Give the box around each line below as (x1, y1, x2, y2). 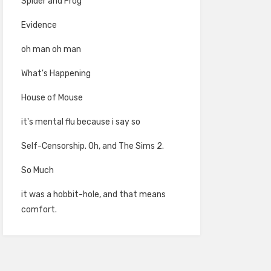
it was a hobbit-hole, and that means (21, 189, 166, 200)
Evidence (21, 20, 57, 30)
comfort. (21, 204, 57, 215)
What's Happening (21, 68, 91, 79)
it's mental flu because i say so (21, 117, 140, 127)
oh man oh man (21, 44, 81, 54)
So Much (21, 165, 54, 175)
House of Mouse (21, 93, 83, 103)
